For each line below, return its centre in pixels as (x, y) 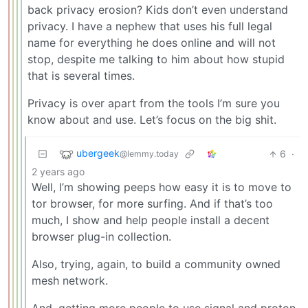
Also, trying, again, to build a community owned (156, 264)
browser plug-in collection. (101, 237)
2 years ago (58, 172)
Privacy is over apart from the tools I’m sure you (154, 103)
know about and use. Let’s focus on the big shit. (152, 120)
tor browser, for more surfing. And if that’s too (152, 204)
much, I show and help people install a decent (151, 220)
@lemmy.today (149, 154)
